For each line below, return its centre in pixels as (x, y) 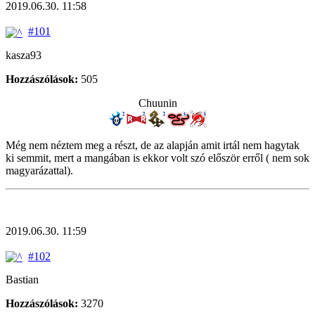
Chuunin (157, 103)
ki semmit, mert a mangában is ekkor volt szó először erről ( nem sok (157, 157)
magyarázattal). (39, 170)
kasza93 (24, 55)
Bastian (22, 279)
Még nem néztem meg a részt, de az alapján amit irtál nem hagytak (153, 145)
